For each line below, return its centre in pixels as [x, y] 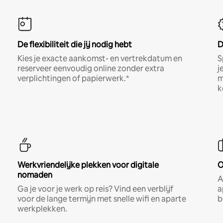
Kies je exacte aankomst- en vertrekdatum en [100, 58]
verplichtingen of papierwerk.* [73, 78]
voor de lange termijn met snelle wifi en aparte [102, 199]
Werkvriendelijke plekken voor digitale [88, 165]
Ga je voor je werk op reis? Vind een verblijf [95, 189]
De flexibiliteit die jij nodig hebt [74, 44]
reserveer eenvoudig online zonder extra [91, 68]
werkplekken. [42, 209]
